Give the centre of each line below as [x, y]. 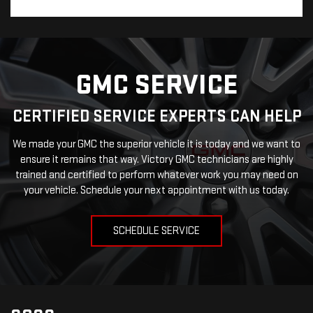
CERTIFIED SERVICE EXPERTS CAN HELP [156, 117]
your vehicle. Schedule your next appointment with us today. [156, 191]
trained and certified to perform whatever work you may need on [156, 175]
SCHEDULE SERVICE [156, 231]
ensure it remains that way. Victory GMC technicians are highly [156, 160]
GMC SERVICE [156, 86]
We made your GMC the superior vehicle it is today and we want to [156, 145]
